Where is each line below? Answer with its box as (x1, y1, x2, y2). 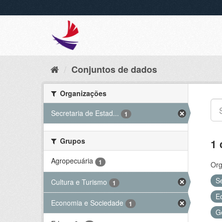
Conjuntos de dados (71, 63, 157, 76)
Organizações (58, 88, 107, 98)
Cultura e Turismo (51, 176, 107, 187)
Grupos (58, 136, 85, 146)
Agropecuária (51, 156, 93, 166)
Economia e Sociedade (51, 197, 123, 208)
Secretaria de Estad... (51, 108, 119, 118)
